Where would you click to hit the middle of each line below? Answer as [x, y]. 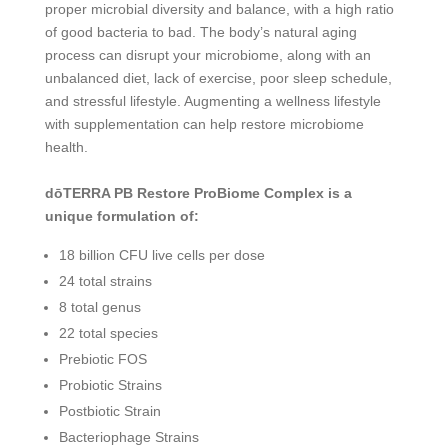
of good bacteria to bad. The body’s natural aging [200, 31]
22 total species [108, 332]
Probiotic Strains [110, 384]
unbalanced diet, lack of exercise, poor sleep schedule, [218, 77]
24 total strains [105, 280]
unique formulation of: [121, 215]
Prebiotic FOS [102, 358]
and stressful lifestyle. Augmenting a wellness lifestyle [212, 100]
